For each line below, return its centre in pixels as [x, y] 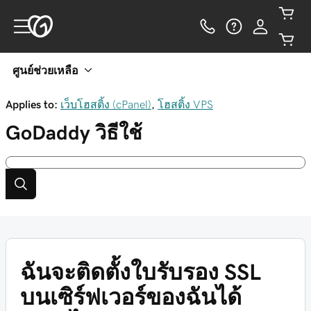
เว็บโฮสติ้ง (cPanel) [106, 104]
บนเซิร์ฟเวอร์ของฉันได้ [131, 297]
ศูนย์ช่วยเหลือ [45, 70]
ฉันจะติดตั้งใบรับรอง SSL [141, 272]
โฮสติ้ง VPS [185, 104]
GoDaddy [48, 133]
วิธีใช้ [119, 133]
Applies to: [32, 104]
